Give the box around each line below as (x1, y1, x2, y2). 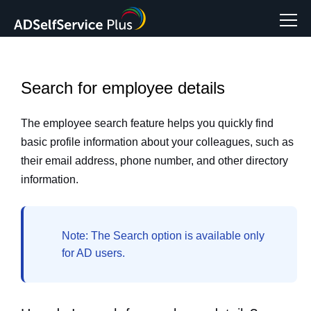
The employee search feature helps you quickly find (21, 117, 274, 129)
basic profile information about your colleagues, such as (21, 136, 294, 148)
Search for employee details (21, 78, 225, 97)
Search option (113, 230, 182, 242)
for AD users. (62, 247, 125, 259)
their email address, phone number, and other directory (21, 155, 288, 167)
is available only (182, 230, 264, 242)
